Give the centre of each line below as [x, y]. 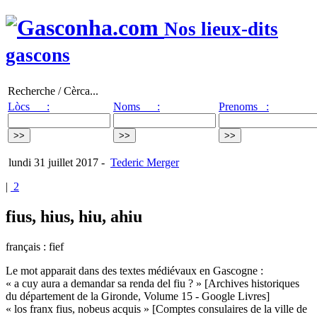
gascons [38, 56]
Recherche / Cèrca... [53, 91]
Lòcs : [29, 106]
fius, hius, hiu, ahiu [74, 216]
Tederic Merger [145, 162]
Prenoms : [244, 106]
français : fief [35, 246]
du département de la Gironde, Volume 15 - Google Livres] [138, 296]
